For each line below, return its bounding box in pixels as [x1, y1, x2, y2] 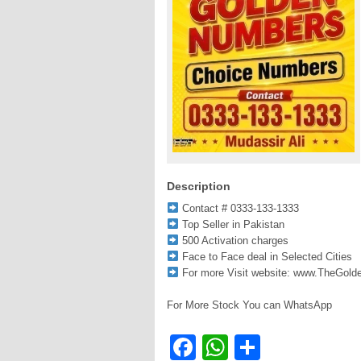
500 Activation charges [178, 234, 288, 247]
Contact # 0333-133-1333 [178, 202, 299, 214]
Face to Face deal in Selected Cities [178, 251, 352, 263]
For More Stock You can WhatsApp [167, 299, 332, 311]
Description [167, 180, 230, 193]
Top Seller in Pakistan [178, 218, 284, 230]
